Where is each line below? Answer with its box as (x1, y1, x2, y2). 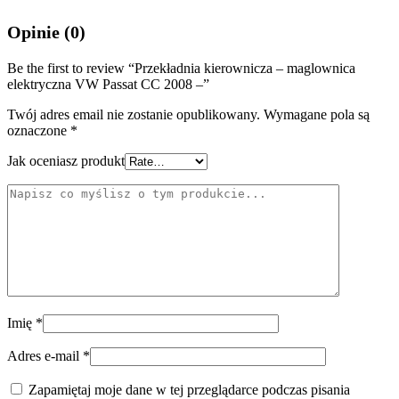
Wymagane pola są (264, 107, 370, 122)
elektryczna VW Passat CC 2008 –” (7, 77, 209, 92)
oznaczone (7, 123, 70, 138)
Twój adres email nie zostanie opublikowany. (7, 107, 260, 122)
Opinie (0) (7, 22, 85, 42)
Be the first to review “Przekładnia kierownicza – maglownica (7, 61, 355, 76)
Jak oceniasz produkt (7, 153, 125, 168)
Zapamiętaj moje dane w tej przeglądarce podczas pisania (28, 382, 350, 397)
